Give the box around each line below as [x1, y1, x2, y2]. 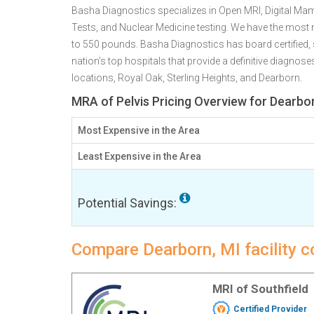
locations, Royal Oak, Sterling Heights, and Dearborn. [71, 72, 302, 83]
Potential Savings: [78, 196, 179, 210]
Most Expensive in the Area [78, 125, 200, 136]
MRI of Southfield [212, 282, 308, 296]
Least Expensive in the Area [78, 151, 201, 162]
